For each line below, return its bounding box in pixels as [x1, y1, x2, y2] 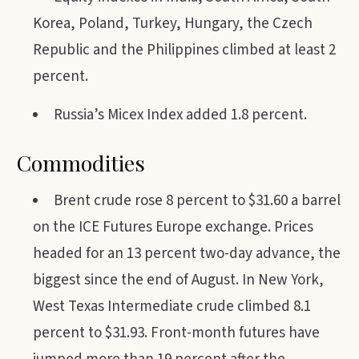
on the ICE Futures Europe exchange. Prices [33, 216, 313, 238]
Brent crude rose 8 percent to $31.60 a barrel [54, 190, 341, 212]
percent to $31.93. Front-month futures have [33, 322, 320, 344]
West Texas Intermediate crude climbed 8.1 [33, 296, 311, 317]
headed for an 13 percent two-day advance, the [33, 243, 341, 264]
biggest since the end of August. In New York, [33, 269, 324, 291]
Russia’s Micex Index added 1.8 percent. [54, 104, 307, 126]
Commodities [17, 148, 145, 177]
